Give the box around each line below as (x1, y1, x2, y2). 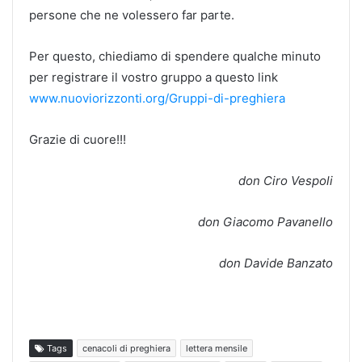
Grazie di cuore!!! (29, 131, 126, 147)
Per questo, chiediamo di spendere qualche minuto (29, 48, 321, 64)
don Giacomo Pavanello (198, 213, 333, 229)
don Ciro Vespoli (238, 172, 333, 188)
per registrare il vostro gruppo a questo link (29, 69, 281, 85)
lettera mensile (186, 342, 247, 354)
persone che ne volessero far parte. (29, 6, 234, 23)
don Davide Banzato (219, 255, 333, 271)
